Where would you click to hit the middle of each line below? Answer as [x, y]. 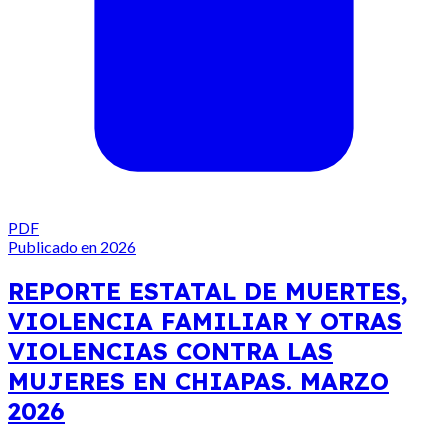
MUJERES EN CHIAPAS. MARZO [198, 380]
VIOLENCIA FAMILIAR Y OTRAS [205, 320]
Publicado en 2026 [72, 246]
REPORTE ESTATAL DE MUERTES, [208, 290]
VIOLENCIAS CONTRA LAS [170, 350]
